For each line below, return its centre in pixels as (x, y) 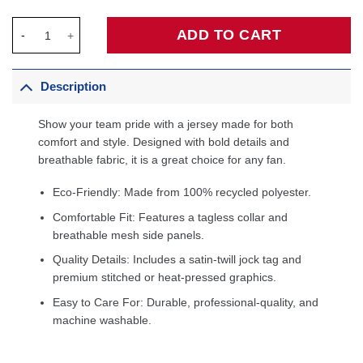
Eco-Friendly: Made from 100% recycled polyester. (182, 192)
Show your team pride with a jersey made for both (166, 124)
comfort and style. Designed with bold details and (164, 142)
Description (74, 86)
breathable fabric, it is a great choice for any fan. (162, 160)
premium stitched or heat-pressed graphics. (165, 278)
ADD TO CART (229, 35)
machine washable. (102, 320)
